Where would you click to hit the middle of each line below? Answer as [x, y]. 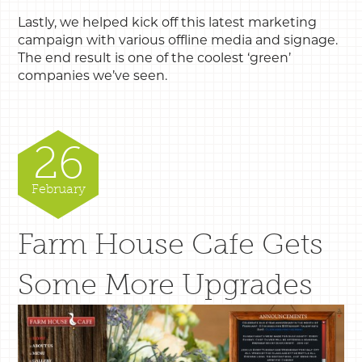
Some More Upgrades [166, 284]
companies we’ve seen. [93, 75]
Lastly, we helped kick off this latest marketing [168, 22]
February [58, 188]
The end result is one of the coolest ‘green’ [155, 57]
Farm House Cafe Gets [171, 243]
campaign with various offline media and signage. [178, 40]
